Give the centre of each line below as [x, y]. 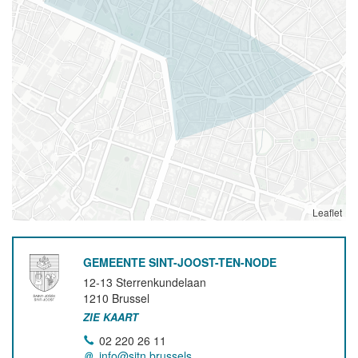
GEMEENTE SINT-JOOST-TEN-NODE [180, 262]
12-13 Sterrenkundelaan [145, 282]
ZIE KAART [111, 317]
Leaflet [327, 212]
